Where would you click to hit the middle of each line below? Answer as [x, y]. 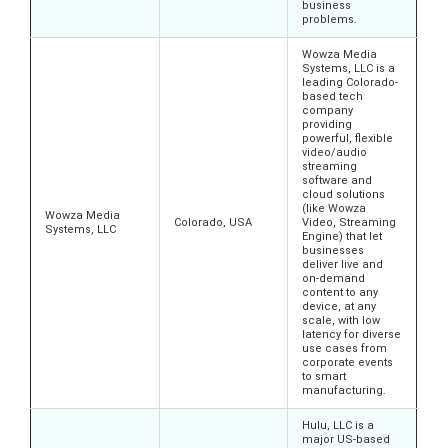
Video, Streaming [349, 223]
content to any [340, 293]
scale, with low [341, 321]
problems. [329, 20]
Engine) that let [342, 237]
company [327, 111]
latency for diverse [351, 335]
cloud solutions [343, 195]
